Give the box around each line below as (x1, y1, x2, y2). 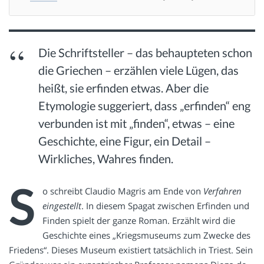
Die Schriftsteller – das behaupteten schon (38, 45, 253, 60)
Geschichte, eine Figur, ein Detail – (38, 133, 212, 148)
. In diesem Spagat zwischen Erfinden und (81, 199, 249, 212)
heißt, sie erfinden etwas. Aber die (38, 80, 209, 95)
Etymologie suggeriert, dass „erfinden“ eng (38, 98, 251, 113)
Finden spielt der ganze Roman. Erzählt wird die (42, 214, 235, 226)
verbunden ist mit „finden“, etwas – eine (38, 115, 235, 130)
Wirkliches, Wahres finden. (38, 151, 174, 166)
